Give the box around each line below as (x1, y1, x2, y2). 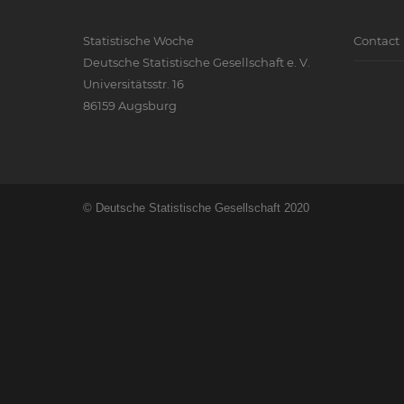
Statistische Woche (83, 33, 194, 48)
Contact (353, 33, 399, 48)
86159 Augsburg (83, 98, 177, 113)
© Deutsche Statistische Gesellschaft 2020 (83, 201, 309, 215)
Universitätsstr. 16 (83, 77, 184, 91)
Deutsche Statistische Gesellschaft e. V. (83, 55, 310, 69)
